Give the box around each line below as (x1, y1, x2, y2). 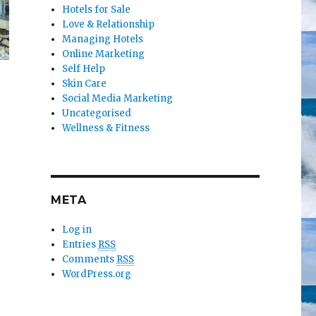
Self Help (62, 63, 106, 75)
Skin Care (62, 78, 107, 90)
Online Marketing (62, 48, 145, 61)
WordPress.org (62, 268, 132, 281)
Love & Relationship (62, 18, 155, 31)
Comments (62, 253, 117, 266)
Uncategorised (62, 107, 132, 120)
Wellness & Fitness (62, 122, 150, 135)
